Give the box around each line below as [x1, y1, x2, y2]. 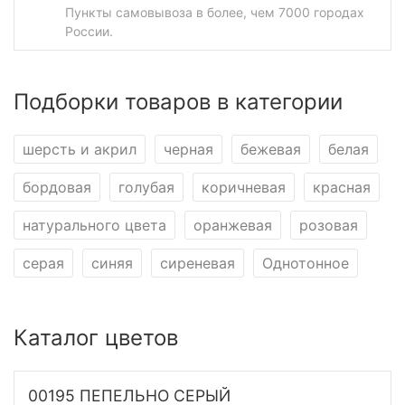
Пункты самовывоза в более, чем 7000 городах [65, 4, 364, 20]
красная [313, 177, 371, 196]
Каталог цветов [14, 324, 178, 351]
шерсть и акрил [23, 139, 137, 158]
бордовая [23, 177, 91, 196]
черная [164, 139, 213, 158]
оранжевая [193, 215, 272, 234]
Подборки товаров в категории [14, 88, 343, 115]
